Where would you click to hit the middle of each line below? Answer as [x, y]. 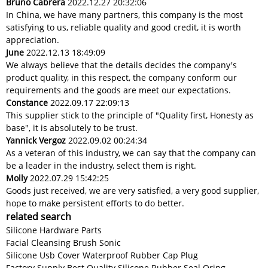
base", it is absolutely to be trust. [72, 128]
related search [39, 217]
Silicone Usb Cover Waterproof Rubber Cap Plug [102, 255]
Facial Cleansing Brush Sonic [63, 243]
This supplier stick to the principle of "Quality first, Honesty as [130, 115]
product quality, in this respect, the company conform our [121, 78]
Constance [27, 103]
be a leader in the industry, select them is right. [101, 166]
